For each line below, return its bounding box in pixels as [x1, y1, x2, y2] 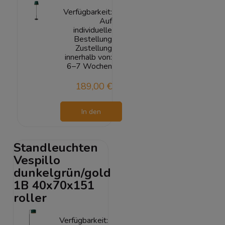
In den [81, 107, 101, 117]
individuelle [73, 25, 112, 36]
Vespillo [14, 152, 60, 168]
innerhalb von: [64, 52, 112, 63]
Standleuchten [14, 139, 98, 156]
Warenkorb [73, 127, 109, 137]
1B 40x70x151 [14, 177, 94, 193]
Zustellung [75, 43, 112, 54]
